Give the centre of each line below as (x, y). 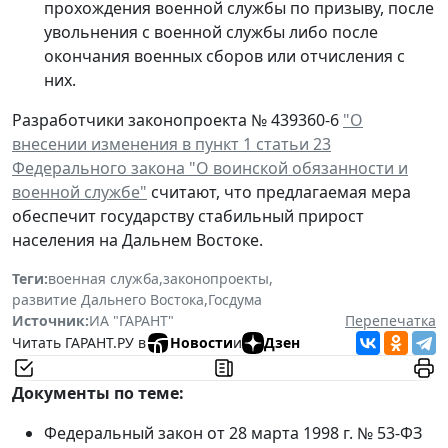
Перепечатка (390, 320)
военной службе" (79, 191)
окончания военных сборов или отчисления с (224, 55)
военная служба (103, 278)
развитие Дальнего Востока (108, 299)
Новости (201, 343)
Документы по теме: (98, 392)
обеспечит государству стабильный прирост (188, 215)
